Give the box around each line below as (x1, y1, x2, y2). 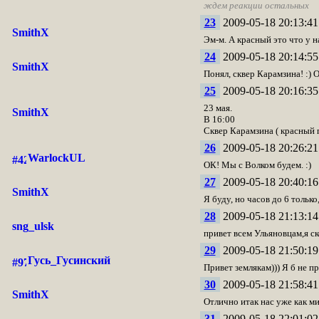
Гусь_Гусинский (27, 254, 110, 266)
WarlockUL (27, 152, 85, 164)
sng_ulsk (11, 220, 54, 232)
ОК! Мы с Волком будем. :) (203, 159, 311, 170)
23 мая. (203, 103, 232, 113)
